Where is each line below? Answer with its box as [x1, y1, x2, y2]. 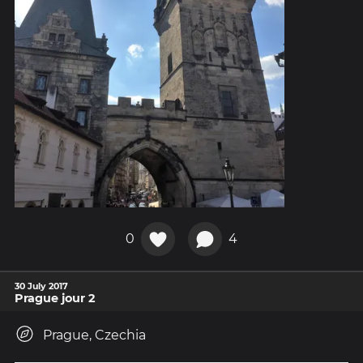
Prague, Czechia [43, 327, 146, 343]
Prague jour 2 [15, 291, 95, 305]
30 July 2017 [15, 280, 68, 292]
